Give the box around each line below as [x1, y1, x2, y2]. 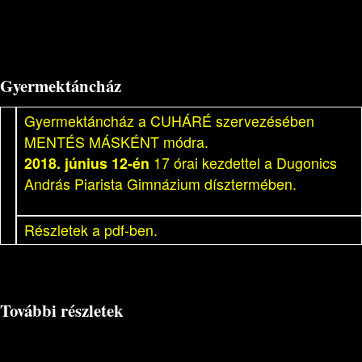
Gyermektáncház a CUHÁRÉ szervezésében [24, 110, 314, 131]
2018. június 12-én [24, 152, 149, 173]
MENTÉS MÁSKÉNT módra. [24, 131, 208, 152]
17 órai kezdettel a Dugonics [149, 152, 337, 173]
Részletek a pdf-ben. [24, 219, 158, 240]
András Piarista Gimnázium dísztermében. [24, 173, 297, 194]
